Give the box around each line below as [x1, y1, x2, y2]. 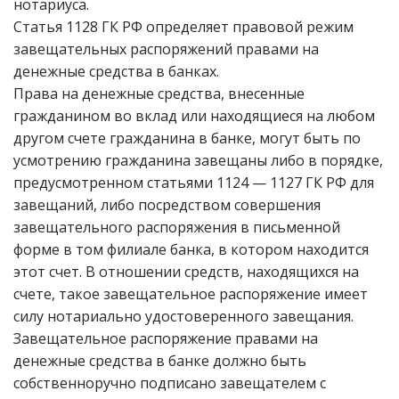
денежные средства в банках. [13, 61, 219, 81]
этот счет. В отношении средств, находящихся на [13, 262, 359, 281]
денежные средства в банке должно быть [13, 351, 306, 370]
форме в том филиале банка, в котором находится [13, 240, 369, 259]
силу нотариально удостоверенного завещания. [13, 306, 354, 326]
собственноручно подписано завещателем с [13, 373, 326, 393]
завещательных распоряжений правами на [13, 39, 319, 59]
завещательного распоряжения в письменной [13, 217, 340, 237]
